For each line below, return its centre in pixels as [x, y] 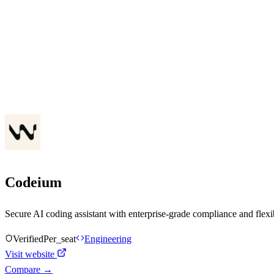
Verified [28, 239]
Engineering [108, 239]
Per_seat [60, 239]
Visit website [31, 254]
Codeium [33, 182]
